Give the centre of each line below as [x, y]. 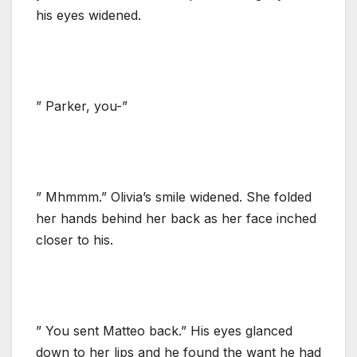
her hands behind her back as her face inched [176, 218]
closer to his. [75, 239]
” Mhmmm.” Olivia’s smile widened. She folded [174, 196]
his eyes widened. [88, 15]
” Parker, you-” [82, 106]
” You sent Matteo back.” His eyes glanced [164, 330]
